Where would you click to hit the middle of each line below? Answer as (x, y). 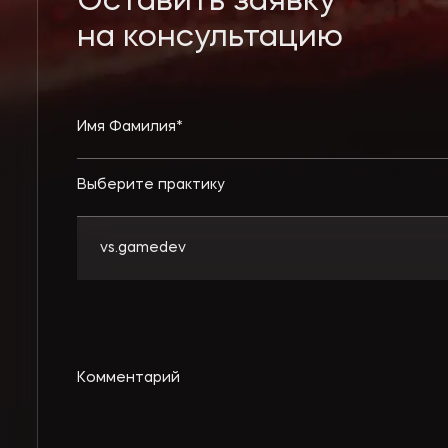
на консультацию (209, 39)
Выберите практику (150, 185)
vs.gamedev (142, 248)
